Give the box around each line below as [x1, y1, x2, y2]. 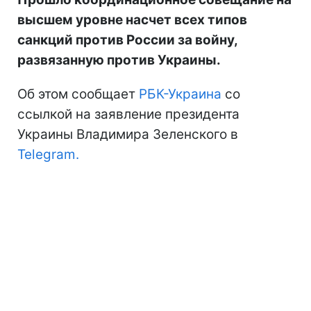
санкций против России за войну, [17, 31, 237, 48]
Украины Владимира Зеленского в [17, 126, 238, 142]
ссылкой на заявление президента [17, 106, 239, 122]
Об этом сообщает [17, 85, 139, 102]
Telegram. [17, 146, 79, 162]
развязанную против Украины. [17, 51, 221, 68]
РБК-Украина [139, 85, 221, 102]
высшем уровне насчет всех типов [17, 11, 247, 28]
